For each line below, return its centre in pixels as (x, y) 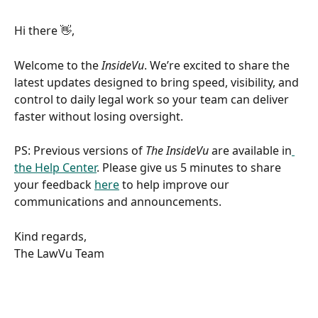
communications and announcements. (121, 202)
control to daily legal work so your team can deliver (153, 99)
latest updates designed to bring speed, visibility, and (158, 82)
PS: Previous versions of (80, 151)
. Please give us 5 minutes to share (190, 168)
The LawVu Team (64, 254)
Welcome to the (58, 65)
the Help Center (55, 168)
